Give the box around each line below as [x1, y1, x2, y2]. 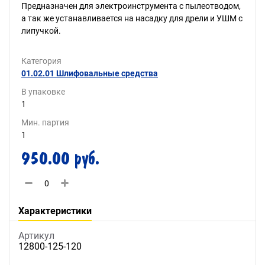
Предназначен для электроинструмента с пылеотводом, [21, 1, 241, 11]
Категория [21, 56, 62, 66]
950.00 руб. [21, 147, 99, 170]
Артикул [18, 230, 54, 241]
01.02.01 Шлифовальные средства [21, 69, 158, 78]
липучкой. [21, 26, 61, 35]
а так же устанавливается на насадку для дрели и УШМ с [21, 14, 243, 23]
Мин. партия [21, 118, 69, 127]
